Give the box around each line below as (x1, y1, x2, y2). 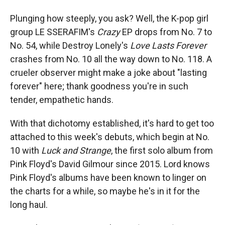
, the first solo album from (111, 145, 213, 156)
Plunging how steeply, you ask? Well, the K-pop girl (10, 13, 208, 24)
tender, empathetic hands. (10, 94, 114, 105)
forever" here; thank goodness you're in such (10, 81, 188, 91)
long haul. (10, 199, 48, 210)
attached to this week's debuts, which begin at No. (10, 132, 209, 142)
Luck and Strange (41, 145, 111, 156)
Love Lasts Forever (130, 40, 206, 51)
